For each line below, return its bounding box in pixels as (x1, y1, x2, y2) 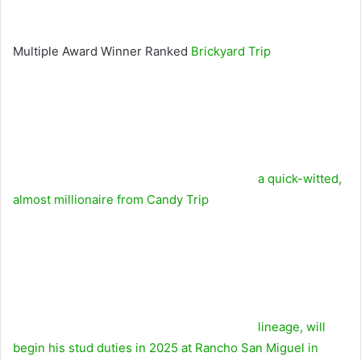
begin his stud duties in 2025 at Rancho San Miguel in (13, 339, 318, 355)
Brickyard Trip (191, 43, 271, 59)
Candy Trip (147, 191, 209, 207)
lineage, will (258, 318, 326, 334)
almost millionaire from (13, 191, 147, 207)
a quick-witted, (258, 170, 342, 186)
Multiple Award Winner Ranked (13, 43, 191, 59)
